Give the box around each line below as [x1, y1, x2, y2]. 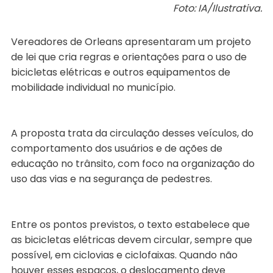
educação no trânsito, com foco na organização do [10, 156, 255, 171]
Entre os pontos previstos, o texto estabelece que [10, 217, 250, 232]
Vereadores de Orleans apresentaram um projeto [10, 34, 251, 49]
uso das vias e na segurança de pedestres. [10, 171, 212, 186]
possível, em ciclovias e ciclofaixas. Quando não [10, 247, 238, 262]
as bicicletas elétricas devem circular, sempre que [10, 232, 252, 247]
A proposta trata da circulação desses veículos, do [10, 126, 253, 140]
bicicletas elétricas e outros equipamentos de [10, 65, 230, 79]
